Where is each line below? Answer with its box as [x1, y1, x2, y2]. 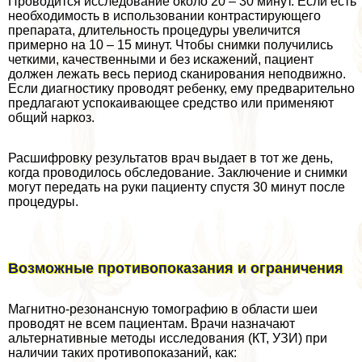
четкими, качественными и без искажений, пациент [8, 53, 314, 67]
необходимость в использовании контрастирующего [8, 9, 321, 23]
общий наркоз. [8, 111, 95, 125]
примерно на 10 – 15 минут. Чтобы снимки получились [8, 38, 333, 53]
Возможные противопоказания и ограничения [8, 259, 343, 276]
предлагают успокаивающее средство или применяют [8, 96, 334, 111]
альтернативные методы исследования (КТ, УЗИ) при [8, 330, 327, 345]
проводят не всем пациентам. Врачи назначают [8, 316, 295, 330]
